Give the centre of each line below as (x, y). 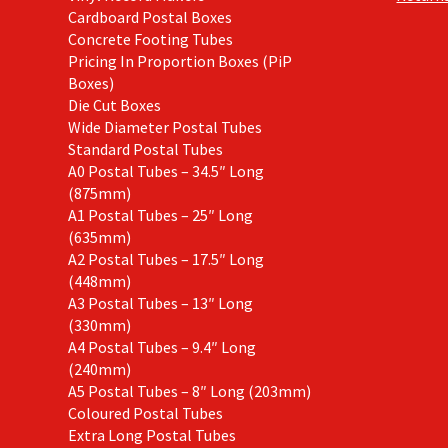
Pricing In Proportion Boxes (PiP (179, 60)
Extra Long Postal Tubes (151, 434)
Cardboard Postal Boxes (149, 16)
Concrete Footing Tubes (150, 38)
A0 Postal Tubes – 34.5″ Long (165, 170)
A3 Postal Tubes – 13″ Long (160, 302)
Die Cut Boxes (114, 104)
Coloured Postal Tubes (145, 412)
